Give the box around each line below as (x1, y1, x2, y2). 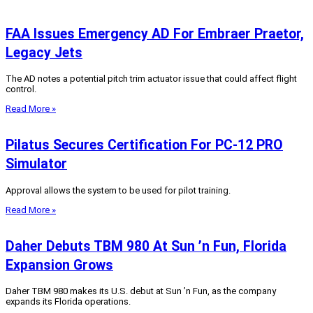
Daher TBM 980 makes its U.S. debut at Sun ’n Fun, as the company (6, 285, 276, 296)
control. (6, 84, 36, 95)
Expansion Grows (6, 256, 113, 273)
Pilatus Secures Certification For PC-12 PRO (6, 137, 283, 154)
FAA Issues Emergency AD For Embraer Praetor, (6, 25, 304, 42)
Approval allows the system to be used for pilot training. (6, 184, 231, 196)
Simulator (6, 156, 67, 173)
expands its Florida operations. (6, 296, 131, 307)
